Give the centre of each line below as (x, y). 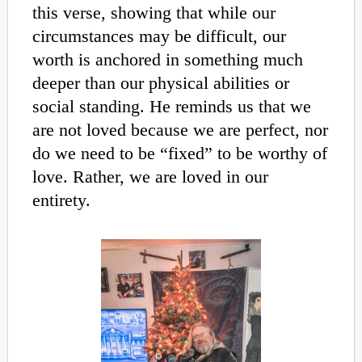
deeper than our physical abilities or (161, 82)
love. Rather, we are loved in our (150, 176)
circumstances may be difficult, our (159, 36)
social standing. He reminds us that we (172, 106)
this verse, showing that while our (154, 12)
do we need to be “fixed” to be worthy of (180, 153)
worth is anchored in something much (168, 59)
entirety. (61, 200)
